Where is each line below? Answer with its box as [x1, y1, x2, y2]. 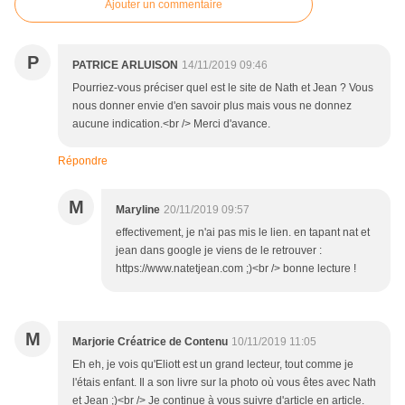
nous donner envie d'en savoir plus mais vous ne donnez [72, 99, 352, 113]
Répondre [58, 155, 108, 168]
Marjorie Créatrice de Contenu [72, 335, 228, 349]
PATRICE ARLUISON [72, 59, 178, 72]
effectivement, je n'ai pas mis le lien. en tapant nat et [116, 226, 370, 240]
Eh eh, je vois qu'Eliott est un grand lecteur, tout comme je [72, 358, 353, 372]
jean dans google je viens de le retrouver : [116, 244, 322, 258]
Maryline [116, 203, 160, 217]
